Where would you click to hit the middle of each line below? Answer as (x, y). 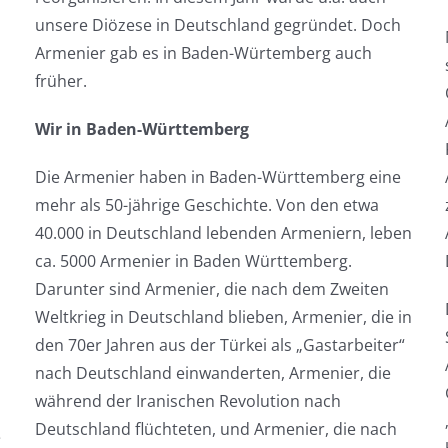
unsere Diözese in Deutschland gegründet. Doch (217, 25)
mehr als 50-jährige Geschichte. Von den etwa (206, 205)
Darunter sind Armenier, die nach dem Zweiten (211, 289)
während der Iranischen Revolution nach (187, 401)
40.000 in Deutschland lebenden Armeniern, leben (223, 233)
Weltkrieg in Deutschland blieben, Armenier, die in (223, 317)
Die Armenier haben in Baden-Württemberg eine (217, 177)
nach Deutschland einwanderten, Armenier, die (212, 373)
